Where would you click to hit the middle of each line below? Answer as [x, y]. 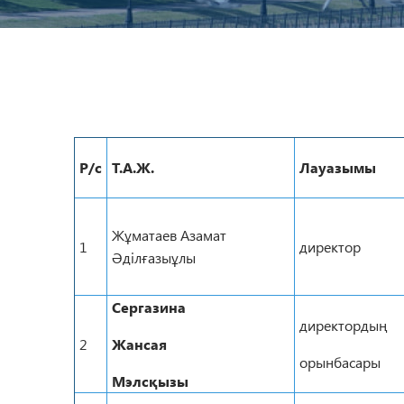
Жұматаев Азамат [169, 235]
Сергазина [149, 307]
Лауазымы [338, 167]
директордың [344, 325]
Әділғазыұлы [154, 257]
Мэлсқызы [150, 381]
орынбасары [340, 362]
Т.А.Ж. [133, 167]
